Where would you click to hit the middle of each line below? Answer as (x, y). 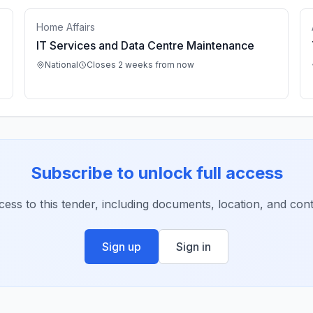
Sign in (194, 247)
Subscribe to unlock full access (156, 173)
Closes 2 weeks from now (140, 65)
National (61, 65)
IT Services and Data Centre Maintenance (145, 45)
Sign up (122, 247)
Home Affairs (66, 27)
